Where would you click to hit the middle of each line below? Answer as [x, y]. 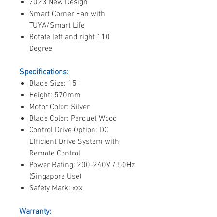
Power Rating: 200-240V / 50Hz [82, 165]
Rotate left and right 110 [70, 37]
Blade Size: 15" [54, 84]
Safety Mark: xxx [56, 188]
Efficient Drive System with [74, 142]
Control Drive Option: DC [69, 130]
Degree [42, 49]
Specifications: [44, 72]
